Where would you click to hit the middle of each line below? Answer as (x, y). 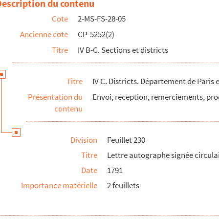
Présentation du (55, 97)
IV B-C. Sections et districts (123, 50)
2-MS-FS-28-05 (102, 19)
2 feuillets (123, 185)
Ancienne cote (44, 34)
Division (84, 140)
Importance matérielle (59, 185)
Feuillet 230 (126, 140)
